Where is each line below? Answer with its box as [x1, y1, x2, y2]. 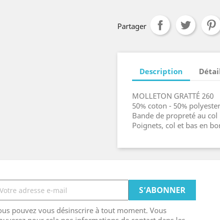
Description [139, 66, 183, 76]
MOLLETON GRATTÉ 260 [132, 91, 214, 101]
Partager [117, 21, 146, 31]
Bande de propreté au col [132, 110, 218, 120]
